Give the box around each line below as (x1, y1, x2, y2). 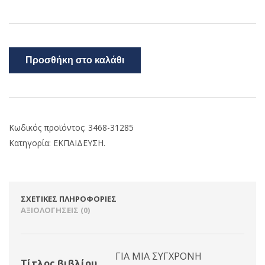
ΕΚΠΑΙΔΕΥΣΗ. (53, 137, 105, 148)
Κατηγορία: (9, 137, 53, 148)
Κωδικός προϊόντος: (9, 122, 88, 133)
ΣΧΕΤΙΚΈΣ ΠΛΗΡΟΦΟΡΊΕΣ (21, 193, 117, 204)
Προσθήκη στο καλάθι (25, 54, 124, 67)
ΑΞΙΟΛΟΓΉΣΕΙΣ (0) (21, 205, 90, 215)
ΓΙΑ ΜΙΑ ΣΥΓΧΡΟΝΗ (115, 250, 202, 263)
